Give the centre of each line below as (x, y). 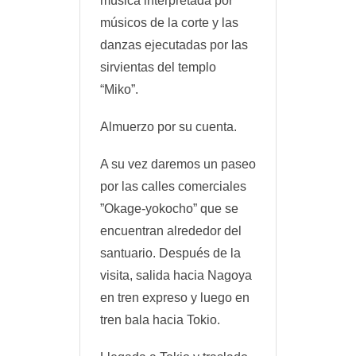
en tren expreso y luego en (175, 298)
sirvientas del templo (158, 67)
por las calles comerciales (173, 187)
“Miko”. (119, 89)
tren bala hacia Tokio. (160, 320)
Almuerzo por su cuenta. (168, 126)
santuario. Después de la (170, 253)
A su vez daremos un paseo (178, 164)
